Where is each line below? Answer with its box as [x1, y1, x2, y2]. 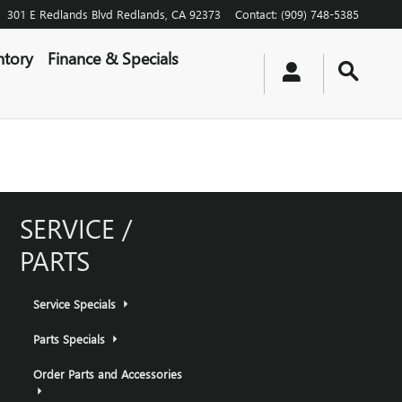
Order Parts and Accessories [33, 365, 182, 381]
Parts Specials [33, 330, 109, 346]
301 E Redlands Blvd [7, 6, 113, 22]
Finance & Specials [47, 47, 179, 69]
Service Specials [33, 295, 119, 311]
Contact [235, 6, 275, 22]
